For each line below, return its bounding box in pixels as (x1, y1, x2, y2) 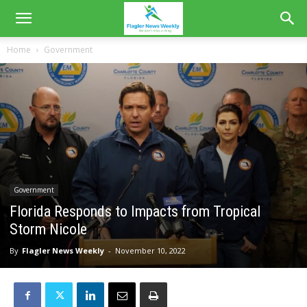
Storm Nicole (10, 220, 87, 238)
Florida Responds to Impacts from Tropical (10, 202, 260, 220)
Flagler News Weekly (22, 245, 104, 256)
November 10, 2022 (115, 245, 186, 256)
